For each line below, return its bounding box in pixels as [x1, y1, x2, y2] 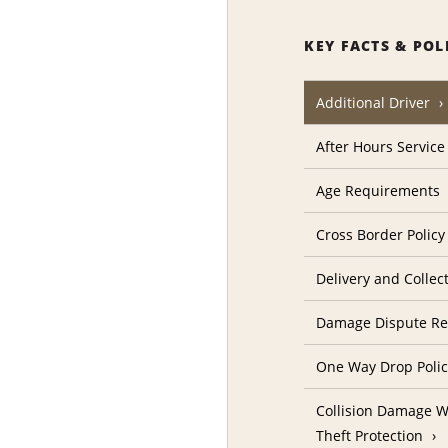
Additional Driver [316, 93, 431, 113]
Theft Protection [316, 426, 424, 446]
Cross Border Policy [316, 225, 446, 245]
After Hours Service [316, 137, 446, 157]
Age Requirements [316, 181, 441, 201]
